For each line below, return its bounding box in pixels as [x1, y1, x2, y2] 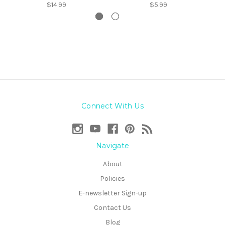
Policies [100, 174, 125, 183]
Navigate [96, 141, 129, 151]
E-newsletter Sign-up [78, 188, 147, 197]
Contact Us [94, 203, 131, 212]
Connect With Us [81, 101, 144, 111]
